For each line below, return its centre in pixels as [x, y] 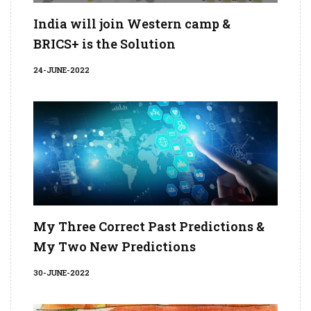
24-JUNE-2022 [61, 70]
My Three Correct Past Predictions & [149, 227]
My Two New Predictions [115, 247]
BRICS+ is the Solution [104, 44]
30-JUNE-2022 [61, 273]
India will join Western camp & [132, 24]
